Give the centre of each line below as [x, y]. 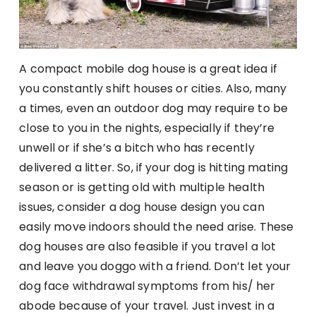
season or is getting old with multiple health [142, 188]
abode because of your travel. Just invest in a [147, 306]
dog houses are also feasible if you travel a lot [148, 247]
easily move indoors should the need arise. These [157, 227]
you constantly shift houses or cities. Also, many [153, 89]
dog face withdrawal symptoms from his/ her [147, 286]
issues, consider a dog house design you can [142, 207]
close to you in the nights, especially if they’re [147, 128]
